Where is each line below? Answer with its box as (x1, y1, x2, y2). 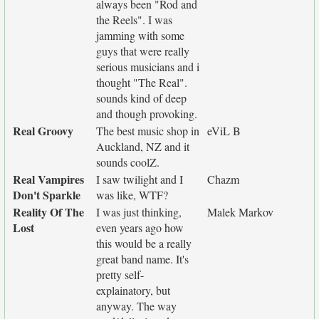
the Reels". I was (96, 12, 172, 27)
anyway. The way (96, 298, 177, 313)
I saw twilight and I (96, 172, 183, 187)
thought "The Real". (96, 75, 187, 90)
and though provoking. (96, 106, 197, 121)
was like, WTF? (96, 187, 168, 202)
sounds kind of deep (96, 90, 187, 105)
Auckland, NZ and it (96, 139, 189, 154)
